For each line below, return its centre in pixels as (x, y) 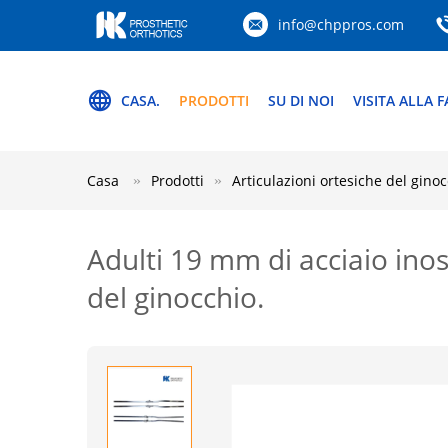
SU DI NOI (301, 100)
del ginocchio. (175, 297)
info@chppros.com (341, 24)
